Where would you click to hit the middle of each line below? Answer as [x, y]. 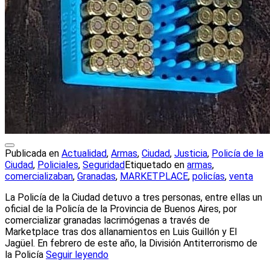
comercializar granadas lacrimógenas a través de [107, 221]
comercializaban [39, 177]
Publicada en [33, 154]
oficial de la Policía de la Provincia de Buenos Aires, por [121, 209]
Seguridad [104, 165]
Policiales [58, 165]
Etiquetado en [156, 165]
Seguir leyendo [77, 255]
